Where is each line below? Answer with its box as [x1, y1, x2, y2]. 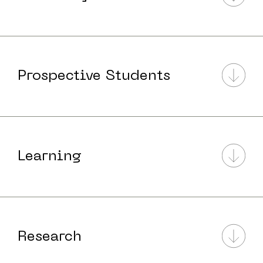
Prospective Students [18, 69, 170, 83]
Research [18, 230, 82, 244]
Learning [18, 150, 82, 164]
